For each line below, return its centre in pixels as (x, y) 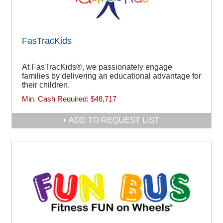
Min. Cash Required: (56, 99)
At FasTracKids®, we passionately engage (97, 67)
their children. (46, 85)
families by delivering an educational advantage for (111, 76)
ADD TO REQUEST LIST (114, 120)
